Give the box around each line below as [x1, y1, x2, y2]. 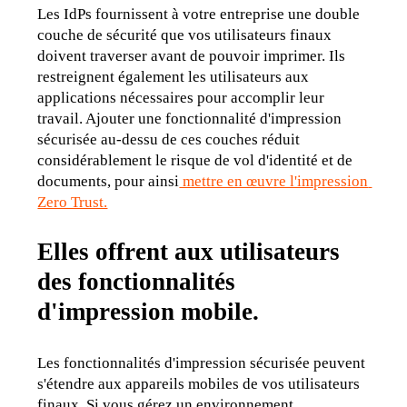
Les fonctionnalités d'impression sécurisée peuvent [37, 353, 366, 372]
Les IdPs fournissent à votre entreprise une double [37, 5, 361, 24]
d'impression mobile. [37, 298, 260, 326]
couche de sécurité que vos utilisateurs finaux [37, 26, 333, 45]
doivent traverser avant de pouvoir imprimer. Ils [37, 47, 346, 65]
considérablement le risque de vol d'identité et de [37, 152, 353, 170]
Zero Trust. [37, 194, 108, 212]
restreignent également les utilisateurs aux [37, 68, 310, 86]
